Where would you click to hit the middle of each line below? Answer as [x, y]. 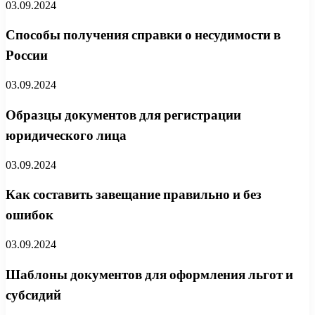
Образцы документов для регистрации [123, 115]
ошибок [30, 215]
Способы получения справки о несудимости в [143, 35]
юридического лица [66, 135]
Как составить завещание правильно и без [134, 195]
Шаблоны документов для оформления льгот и [149, 274]
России [27, 56]
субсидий [33, 295]
